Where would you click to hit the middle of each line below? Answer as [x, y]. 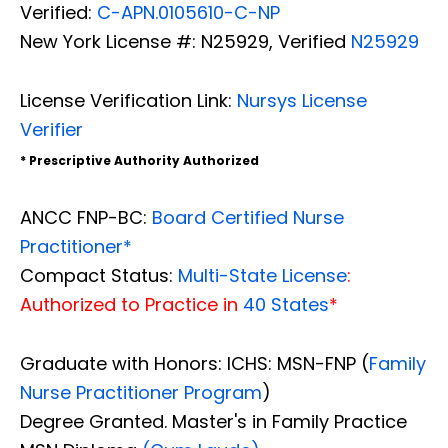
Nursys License [302, 100]
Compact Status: [96, 275]
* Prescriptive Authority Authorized [139, 160]
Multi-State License [262, 275]
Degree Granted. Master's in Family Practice [213, 421]
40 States [286, 304]
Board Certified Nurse [248, 217]
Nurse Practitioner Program [141, 392]
